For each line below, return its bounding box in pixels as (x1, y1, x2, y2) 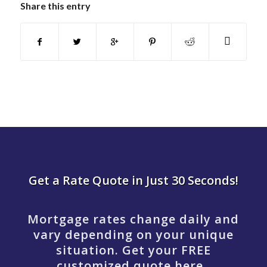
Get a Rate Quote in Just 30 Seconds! (28, 172, 238, 189)
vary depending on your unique (33, 226, 234, 243)
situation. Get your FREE (55, 242, 211, 259)
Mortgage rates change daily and (27, 211, 240, 228)
